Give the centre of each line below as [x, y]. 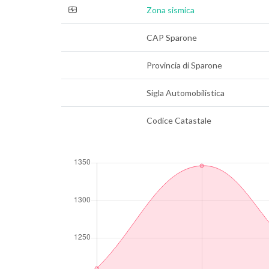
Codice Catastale [179, 120]
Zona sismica [171, 10]
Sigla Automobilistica [186, 93]
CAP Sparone [172, 38]
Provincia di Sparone [184, 65]
